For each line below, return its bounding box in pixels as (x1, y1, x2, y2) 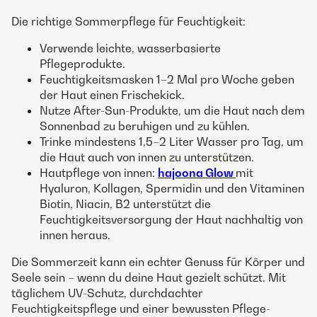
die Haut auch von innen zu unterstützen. (40, 150, 254, 165)
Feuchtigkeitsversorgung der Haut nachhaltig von (40, 212, 303, 227)
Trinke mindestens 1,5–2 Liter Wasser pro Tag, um (40, 134, 304, 149)
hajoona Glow (158, 166, 234, 180)
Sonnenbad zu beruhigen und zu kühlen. (40, 119, 250, 134)
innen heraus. (40, 228, 110, 243)
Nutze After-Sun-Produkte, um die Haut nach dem (40, 103, 305, 118)
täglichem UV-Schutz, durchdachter (11, 286, 203, 301)
